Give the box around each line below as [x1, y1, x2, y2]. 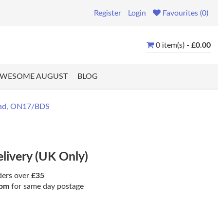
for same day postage [9, 182, 84, 191]
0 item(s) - [156, 41, 191, 49]
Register [94, 9, 121, 17]
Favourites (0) [163, 9, 208, 17]
